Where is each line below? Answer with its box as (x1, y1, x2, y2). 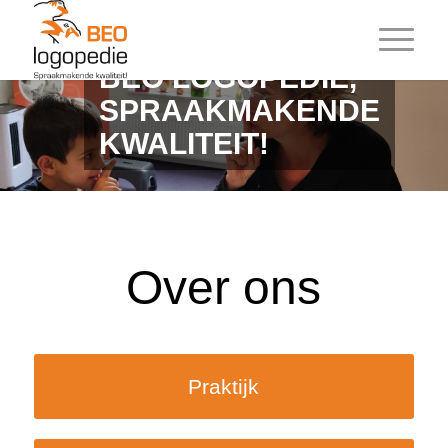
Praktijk (188, 375, 260, 398)
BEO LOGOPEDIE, (98, 61, 357, 94)
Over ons (126, 261, 322, 314)
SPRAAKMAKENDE (98, 94, 380, 127)
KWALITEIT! (98, 127, 269, 160)
